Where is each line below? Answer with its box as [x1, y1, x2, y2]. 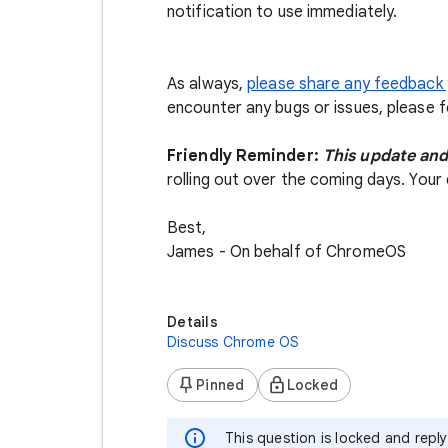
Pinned [196, 376, 245, 394]
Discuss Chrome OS [167, 333, 300, 351]
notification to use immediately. [167, 2, 398, 22]
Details [167, 313, 218, 331]
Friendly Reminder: [167, 146, 323, 166]
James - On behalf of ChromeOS [167, 242, 406, 262]
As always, [167, 74, 248, 94]
